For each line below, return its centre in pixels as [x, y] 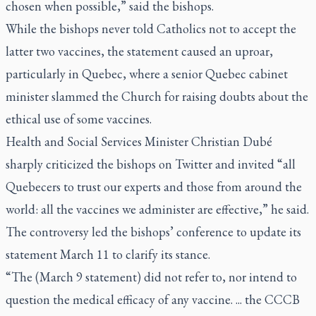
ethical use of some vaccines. [79, 119]
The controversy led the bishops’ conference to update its [153, 232]
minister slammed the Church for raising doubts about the [157, 96]
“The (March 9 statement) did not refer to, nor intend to [151, 277]
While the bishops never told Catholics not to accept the [151, 29]
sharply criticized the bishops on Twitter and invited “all [151, 164]
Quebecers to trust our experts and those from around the [154, 187]
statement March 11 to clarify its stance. [108, 254]
